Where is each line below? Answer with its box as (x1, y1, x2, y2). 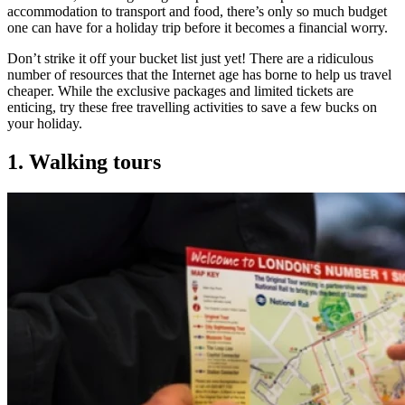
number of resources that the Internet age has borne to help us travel (7, 66, 391, 82)
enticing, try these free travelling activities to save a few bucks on (7, 99, 377, 115)
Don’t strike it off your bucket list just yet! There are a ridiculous (7, 50, 373, 66)
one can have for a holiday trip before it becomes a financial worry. (7, 19, 391, 35)
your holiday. (7, 115, 82, 131)
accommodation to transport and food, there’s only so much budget (7, 3, 387, 19)
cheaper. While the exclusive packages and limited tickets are (7, 82, 353, 99)
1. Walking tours (7, 149, 161, 174)
